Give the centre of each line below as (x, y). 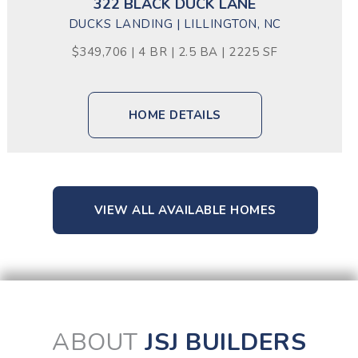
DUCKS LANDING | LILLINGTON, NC (175, 24)
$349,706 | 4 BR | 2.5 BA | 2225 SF (175, 52)
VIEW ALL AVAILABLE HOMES (185, 210)
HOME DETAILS (175, 115)
